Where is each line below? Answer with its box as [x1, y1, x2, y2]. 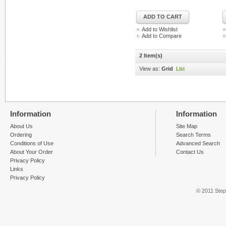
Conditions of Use [10, 140, 53, 146]
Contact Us [176, 148, 204, 155]
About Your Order [10, 148, 53, 155]
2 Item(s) [139, 52, 162, 59]
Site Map [176, 123, 197, 129]
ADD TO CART [143, 14, 182, 20]
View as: [139, 66, 160, 72]
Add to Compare [142, 33, 182, 39]
